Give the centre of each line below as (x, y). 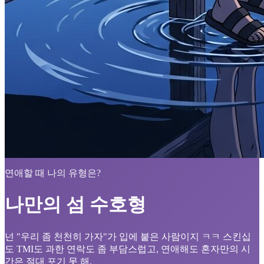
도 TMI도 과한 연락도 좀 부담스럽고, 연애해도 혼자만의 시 (128, 249)
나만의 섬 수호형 (75, 205)
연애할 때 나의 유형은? (53, 173)
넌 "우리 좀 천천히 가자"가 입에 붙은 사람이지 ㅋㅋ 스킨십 (128, 236)
